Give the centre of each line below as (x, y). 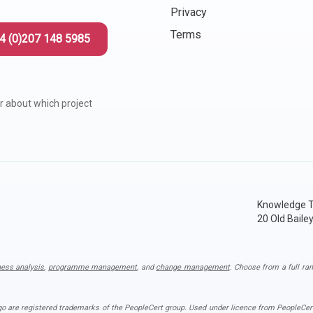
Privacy (189, 13)
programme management (93, 267)
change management (193, 267)
